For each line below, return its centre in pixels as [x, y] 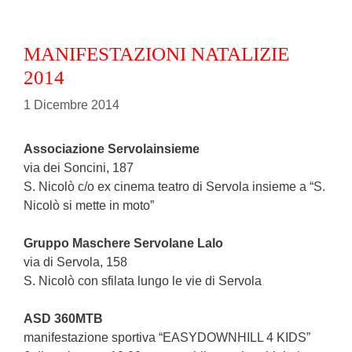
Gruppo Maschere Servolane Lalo [123, 243]
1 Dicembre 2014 [71, 104]
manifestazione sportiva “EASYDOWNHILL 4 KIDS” [167, 337]
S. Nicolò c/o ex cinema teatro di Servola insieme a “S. [174, 186]
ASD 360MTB [63, 318]
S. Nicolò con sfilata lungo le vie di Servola [143, 280]
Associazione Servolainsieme [112, 148]
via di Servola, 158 [75, 262]
